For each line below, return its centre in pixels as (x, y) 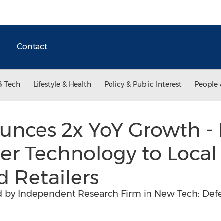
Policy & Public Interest (143, 84)
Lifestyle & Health (62, 84)
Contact (32, 47)
